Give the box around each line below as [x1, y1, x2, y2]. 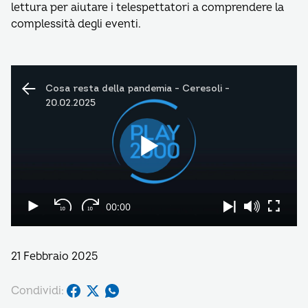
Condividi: [11, 283, 64, 298]
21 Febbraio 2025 [11, 250, 98, 263]
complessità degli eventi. [11, 17, 141, 31]
